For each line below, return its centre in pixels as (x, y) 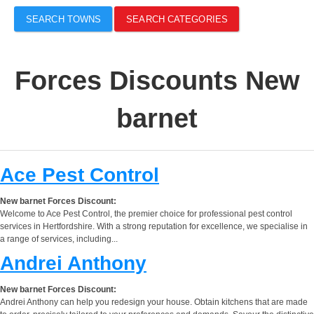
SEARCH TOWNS (64, 19)
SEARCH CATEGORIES (177, 19)
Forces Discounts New (157, 80)
